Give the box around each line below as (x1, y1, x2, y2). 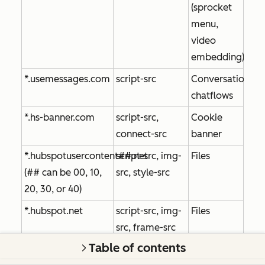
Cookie (191, 111, 222, 123)
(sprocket (191, 1, 232, 13)
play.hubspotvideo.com (24, 243, 128, 255)
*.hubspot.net (24, 205, 83, 216)
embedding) (191, 51, 244, 63)
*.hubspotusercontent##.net (24, 150, 148, 161)
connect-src (116, 128, 167, 140)
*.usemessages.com (24, 73, 110, 85)
